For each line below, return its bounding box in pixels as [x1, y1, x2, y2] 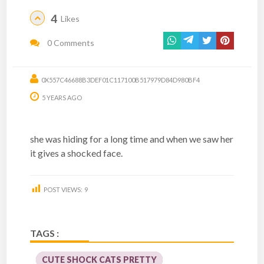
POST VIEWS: [44, 185, 83, 193]
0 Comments [45, 37, 95, 48]
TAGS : [30, 227, 60, 239]
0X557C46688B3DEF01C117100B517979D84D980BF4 [41, 75, 200, 84]
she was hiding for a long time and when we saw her [30, 133, 234, 144]
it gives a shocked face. [30, 147, 123, 159]
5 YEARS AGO [41, 93, 82, 101]
